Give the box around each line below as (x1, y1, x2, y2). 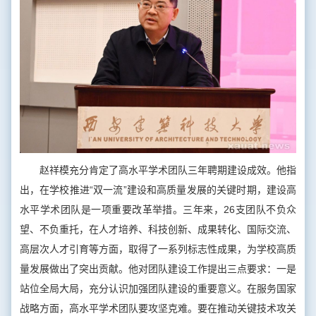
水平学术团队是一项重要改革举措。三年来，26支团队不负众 (19, 204, 297, 216)
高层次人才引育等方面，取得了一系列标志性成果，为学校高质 (19, 243, 297, 255)
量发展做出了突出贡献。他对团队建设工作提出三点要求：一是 (19, 263, 297, 275)
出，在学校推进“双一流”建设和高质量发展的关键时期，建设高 (19, 184, 297, 196)
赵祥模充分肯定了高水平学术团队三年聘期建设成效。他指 (39, 164, 297, 176)
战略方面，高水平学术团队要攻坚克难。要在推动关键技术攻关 (19, 303, 297, 315)
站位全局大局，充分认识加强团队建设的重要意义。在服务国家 (19, 283, 297, 295)
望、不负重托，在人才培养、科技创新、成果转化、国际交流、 (19, 224, 297, 236)
